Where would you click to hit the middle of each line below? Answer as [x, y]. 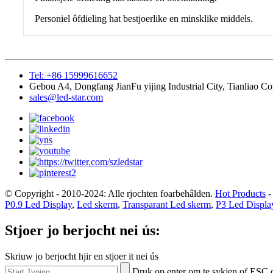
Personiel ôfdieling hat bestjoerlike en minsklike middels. [144, 18]
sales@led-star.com [66, 97]
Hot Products [240, 193]
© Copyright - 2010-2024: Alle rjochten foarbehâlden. [109, 193]
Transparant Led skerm [167, 204]
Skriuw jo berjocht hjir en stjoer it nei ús [82, 256]
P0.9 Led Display [38, 204]
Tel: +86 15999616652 [73, 75]
